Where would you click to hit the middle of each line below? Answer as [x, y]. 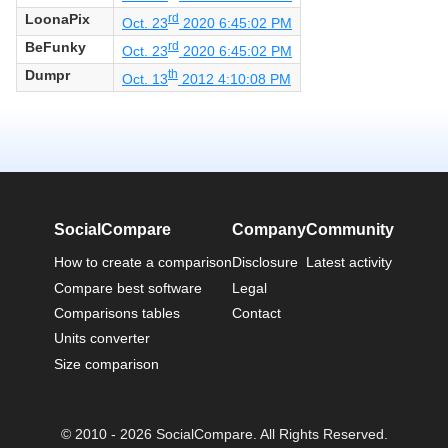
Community [350, 230]
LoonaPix [57, 19]
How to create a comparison [143, 262]
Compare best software [128, 287]
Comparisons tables [117, 312]
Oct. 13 [145, 79]
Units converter [102, 338]
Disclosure [265, 262]
